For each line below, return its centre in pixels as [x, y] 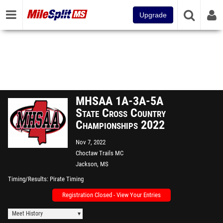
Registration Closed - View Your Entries [111, 195]
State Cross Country [121, 113]
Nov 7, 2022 [91, 142]
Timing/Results [27, 179]
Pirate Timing [67, 179]
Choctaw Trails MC [100, 153]
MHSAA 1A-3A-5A [119, 101]
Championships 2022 [120, 125]
